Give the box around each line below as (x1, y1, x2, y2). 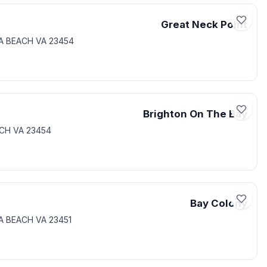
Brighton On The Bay (143, 108, 247, 120)
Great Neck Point (161, 18, 247, 30)
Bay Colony (190, 197, 247, 209)
